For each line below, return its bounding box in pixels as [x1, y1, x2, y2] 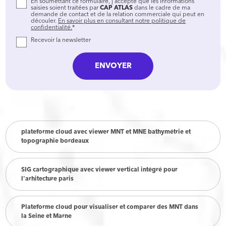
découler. [31, 15, 59, 26]
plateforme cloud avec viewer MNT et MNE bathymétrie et [21, 126, 191, 137]
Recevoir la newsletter [31, 34, 91, 45]
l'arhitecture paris [21, 173, 74, 184]
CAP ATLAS [100, 2, 133, 13]
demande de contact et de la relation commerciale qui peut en [31, 9, 205, 20]
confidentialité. [31, 22, 73, 33]
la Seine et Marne [21, 211, 72, 222]
